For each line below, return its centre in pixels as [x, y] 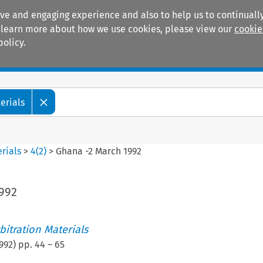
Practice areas [132, 59]
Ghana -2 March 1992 [99, 151]
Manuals [45, 59]
